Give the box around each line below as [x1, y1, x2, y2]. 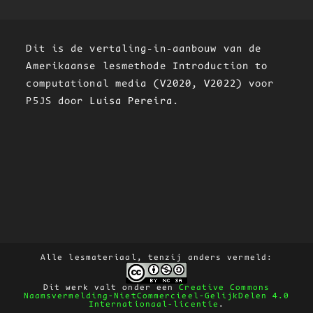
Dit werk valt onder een [43, 283, 180, 292]
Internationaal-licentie [88, 300, 219, 309]
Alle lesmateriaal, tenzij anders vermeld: [40, 253, 273, 262]
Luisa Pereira [83, 96, 173, 107]
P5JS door [26, 96, 84, 107]
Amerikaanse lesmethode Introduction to [26, 61, 268, 72]
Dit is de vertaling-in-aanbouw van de [26, 43, 262, 54]
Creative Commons [179, 283, 270, 292]
